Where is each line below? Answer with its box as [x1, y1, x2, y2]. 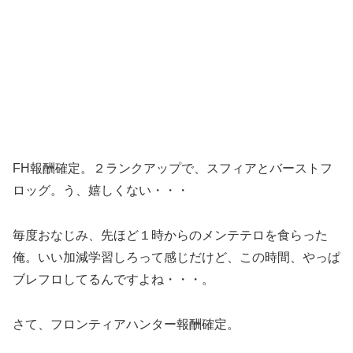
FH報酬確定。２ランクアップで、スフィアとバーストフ [13, 162, 333, 176]
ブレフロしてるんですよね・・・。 [13, 273, 214, 287]
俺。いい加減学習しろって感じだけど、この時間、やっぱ [13, 251, 340, 265]
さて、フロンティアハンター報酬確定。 [13, 317, 240, 331]
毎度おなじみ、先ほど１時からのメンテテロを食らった [13, 229, 328, 243]
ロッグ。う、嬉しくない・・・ [13, 184, 189, 198]
